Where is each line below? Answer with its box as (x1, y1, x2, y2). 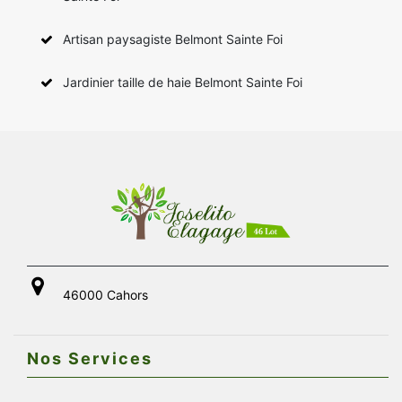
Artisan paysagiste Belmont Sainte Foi (63, 31, 283, 47)
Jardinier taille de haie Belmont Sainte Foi (63, 74, 302, 90)
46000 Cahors (63, 286, 148, 302)
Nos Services (27, 348, 153, 368)
